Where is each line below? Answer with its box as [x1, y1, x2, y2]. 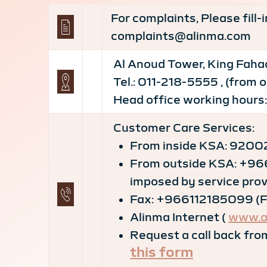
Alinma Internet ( [130, 211, 228, 223]
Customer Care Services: [111, 122, 254, 133]
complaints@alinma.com [111, 30, 251, 42]
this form [130, 245, 193, 259]
